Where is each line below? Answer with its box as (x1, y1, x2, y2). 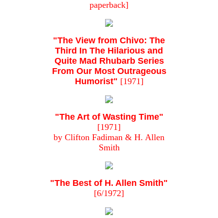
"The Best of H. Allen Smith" (50, 178, 168, 188)
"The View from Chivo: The (53, 36, 165, 46)
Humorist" (74, 76, 118, 87)
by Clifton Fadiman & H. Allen (54, 132, 164, 143)
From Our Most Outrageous (52, 66, 166, 76)
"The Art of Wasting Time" (54, 112, 163, 122)
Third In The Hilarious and (55, 46, 163, 56)
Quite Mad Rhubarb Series (54, 56, 164, 66)
